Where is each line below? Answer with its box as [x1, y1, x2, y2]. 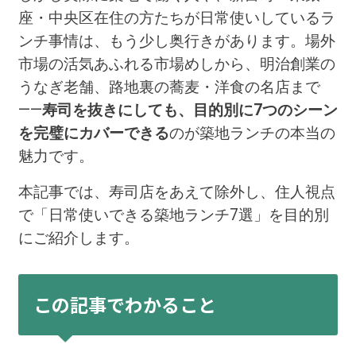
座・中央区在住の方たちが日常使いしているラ [17, 8, 335, 27]
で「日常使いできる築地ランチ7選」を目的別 [17, 205, 329, 224]
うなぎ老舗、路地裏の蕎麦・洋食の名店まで [17, 77, 320, 96]
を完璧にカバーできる [17, 123, 169, 142]
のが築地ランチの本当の [168, 123, 335, 142]
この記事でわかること [33, 291, 216, 319]
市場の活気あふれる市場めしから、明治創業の [17, 54, 335, 73]
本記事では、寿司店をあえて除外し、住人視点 [17, 182, 335, 201]
